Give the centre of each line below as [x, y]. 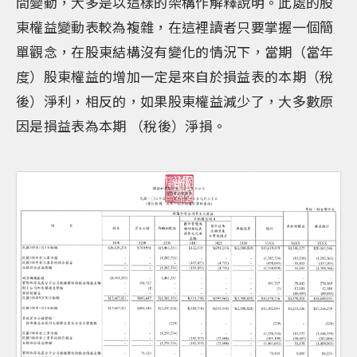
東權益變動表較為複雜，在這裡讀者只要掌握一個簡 [175, 27]
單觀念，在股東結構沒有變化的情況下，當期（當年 [175, 51]
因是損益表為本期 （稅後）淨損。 [122, 126]
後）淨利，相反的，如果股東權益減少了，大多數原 [175, 101]
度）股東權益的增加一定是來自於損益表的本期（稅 [175, 76]
